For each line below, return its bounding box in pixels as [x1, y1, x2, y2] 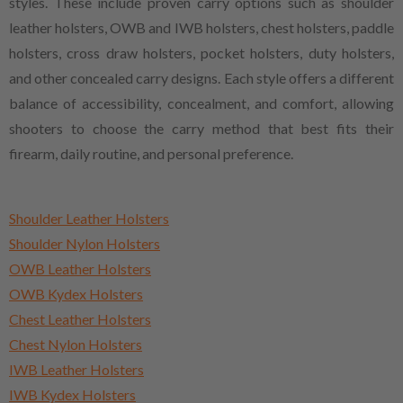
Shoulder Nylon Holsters [9, 234, 160, 252]
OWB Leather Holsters [9, 259, 151, 277]
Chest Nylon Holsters [9, 335, 142, 353]
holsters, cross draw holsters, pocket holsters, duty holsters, [9, 43, 394, 61]
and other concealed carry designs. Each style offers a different [9, 68, 394, 86]
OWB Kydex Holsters [9, 284, 143, 302]
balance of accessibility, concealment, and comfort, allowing [9, 94, 394, 112]
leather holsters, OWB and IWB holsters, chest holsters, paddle [9, 18, 394, 36]
